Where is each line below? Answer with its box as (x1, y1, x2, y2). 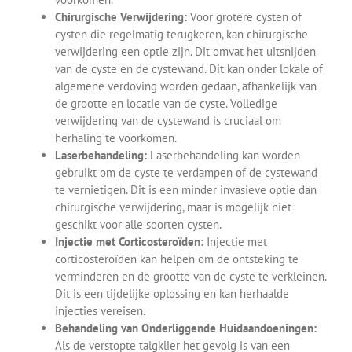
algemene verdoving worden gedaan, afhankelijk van (55, 78, 317, 93)
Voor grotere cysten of (187, 9, 302, 24)
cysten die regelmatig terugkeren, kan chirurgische (55, 26, 308, 42)
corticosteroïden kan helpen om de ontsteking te (55, 251, 299, 266)
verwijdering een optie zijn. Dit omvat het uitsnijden (55, 43, 316, 59)
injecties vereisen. (55, 302, 145, 318)
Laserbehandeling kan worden (147, 147, 300, 163)
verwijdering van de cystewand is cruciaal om (55, 112, 281, 128)
